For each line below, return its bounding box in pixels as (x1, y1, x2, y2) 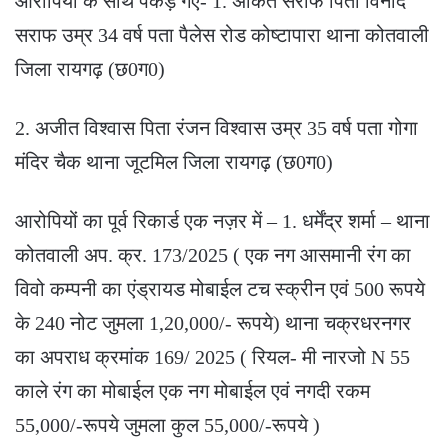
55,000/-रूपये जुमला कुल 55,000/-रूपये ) (15, 413, 320, 436)
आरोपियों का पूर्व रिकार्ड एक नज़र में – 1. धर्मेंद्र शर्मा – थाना (15, 209, 430, 232)
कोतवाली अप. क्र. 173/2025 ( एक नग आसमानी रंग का (15, 243, 411, 266)
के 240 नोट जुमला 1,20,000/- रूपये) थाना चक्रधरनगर (15, 311, 411, 334)
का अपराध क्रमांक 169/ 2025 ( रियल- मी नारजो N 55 (15, 345, 410, 368)
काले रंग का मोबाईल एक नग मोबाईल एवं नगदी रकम (15, 379, 370, 402)
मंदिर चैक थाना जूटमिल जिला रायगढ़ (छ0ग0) (15, 150, 333, 173)
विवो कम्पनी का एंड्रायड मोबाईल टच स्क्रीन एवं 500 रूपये (15, 277, 425, 300)
